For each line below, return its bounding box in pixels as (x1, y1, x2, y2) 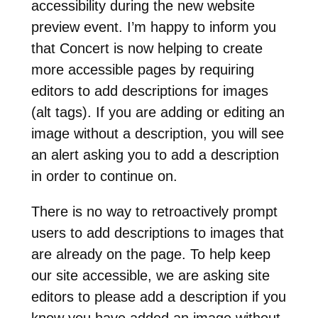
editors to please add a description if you (31, 288, 286, 305)
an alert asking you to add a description (31, 146, 279, 163)
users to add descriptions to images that (31, 224, 284, 241)
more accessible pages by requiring (31, 61, 254, 77)
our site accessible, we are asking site (31, 267, 270, 283)
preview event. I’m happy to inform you (31, 18, 276, 35)
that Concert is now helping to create (31, 40, 263, 56)
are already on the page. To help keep (31, 246, 270, 262)
